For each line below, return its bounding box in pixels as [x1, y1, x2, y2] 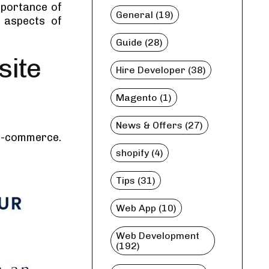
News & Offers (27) [115, 119, 203, 131]
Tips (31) [115, 175, 156, 186]
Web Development [115, 230, 199, 241]
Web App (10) [115, 202, 177, 214]
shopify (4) [115, 147, 163, 159]
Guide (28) [115, 37, 163, 48]
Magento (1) [115, 92, 172, 103]
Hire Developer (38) [115, 64, 206, 76]
